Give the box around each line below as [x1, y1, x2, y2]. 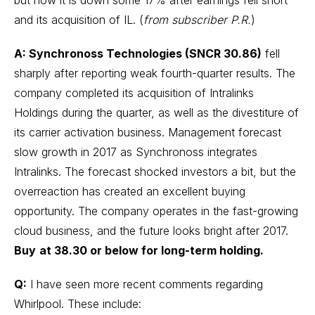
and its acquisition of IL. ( [14, 13, 143, 27]
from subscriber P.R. [143, 13, 251, 27]
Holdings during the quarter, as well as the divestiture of [14, 105, 299, 120]
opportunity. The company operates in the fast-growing [14, 204, 298, 218]
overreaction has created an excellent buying [14, 184, 245, 198]
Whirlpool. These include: [14, 297, 141, 311]
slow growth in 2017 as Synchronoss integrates [14, 145, 257, 159]
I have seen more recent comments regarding [27, 277, 263, 291]
